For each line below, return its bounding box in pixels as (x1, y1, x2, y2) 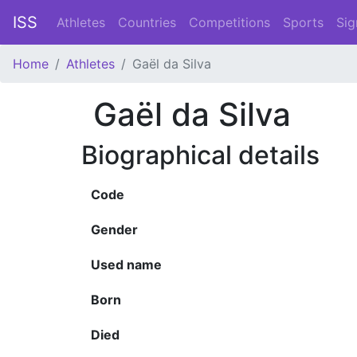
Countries (118, 14, 176, 30)
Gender (91, 222, 138, 237)
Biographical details (81, 139, 320, 171)
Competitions (189, 14, 270, 30)
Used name (91, 257, 162, 273)
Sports (283, 14, 324, 30)
